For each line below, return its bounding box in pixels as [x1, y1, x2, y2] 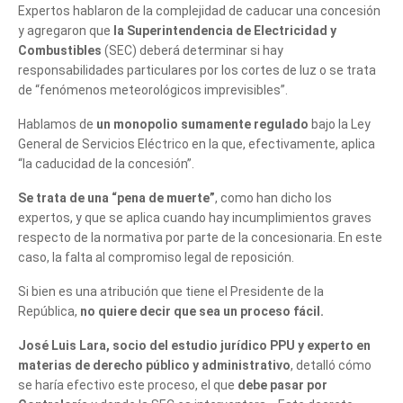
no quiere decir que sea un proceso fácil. [80, 303, 324, 318]
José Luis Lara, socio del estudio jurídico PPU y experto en [18, 337, 371, 353]
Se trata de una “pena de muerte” [18, 190, 215, 205]
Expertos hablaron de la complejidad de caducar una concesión [18, 3, 381, 18]
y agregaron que [18, 22, 113, 38]
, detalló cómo [291, 357, 372, 372]
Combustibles [18, 42, 102, 58]
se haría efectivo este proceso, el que [18, 377, 237, 392]
